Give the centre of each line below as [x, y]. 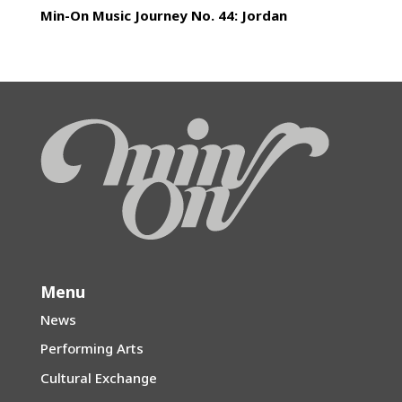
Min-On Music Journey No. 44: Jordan [163, 16]
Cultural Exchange [98, 377]
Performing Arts [92, 349]
